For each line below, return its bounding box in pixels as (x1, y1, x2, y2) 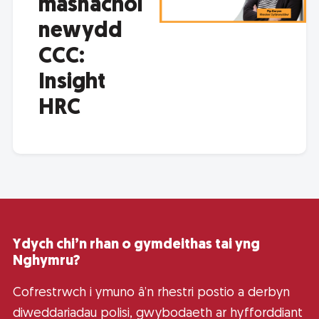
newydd (38, 20, 122, 43)
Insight (38, 71, 105, 94)
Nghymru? (13, 253, 80, 268)
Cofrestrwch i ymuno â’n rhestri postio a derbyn (13, 286, 290, 300)
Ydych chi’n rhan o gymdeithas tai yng (13, 237, 260, 252)
